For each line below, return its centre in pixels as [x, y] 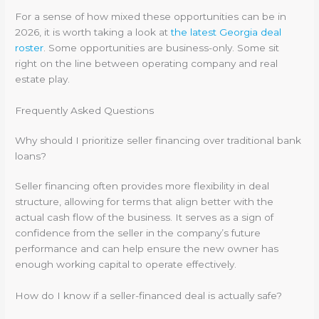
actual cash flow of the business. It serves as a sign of [145, 217]
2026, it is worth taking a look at [93, 32]
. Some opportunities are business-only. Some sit [162, 47]
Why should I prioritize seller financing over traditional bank [158, 140]
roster [30, 47]
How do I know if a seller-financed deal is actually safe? [149, 295]
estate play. [43, 79]
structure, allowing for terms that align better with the [145, 201]
